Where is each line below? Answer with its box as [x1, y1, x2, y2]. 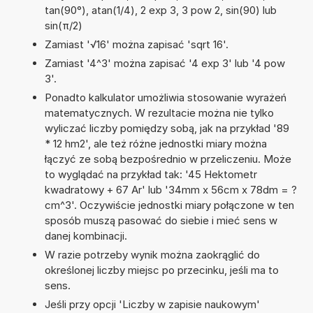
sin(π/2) [44, 18, 82, 32]
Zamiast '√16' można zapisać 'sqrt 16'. [44, 37, 228, 51]
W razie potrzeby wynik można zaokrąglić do [44, 247, 260, 261]
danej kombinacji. [44, 228, 127, 242]
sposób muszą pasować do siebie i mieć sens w [44, 213, 277, 227]
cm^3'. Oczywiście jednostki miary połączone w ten [44, 198, 294, 212]
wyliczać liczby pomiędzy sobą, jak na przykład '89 [44, 121, 289, 135]
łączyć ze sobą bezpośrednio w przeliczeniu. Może [44, 152, 291, 166]
